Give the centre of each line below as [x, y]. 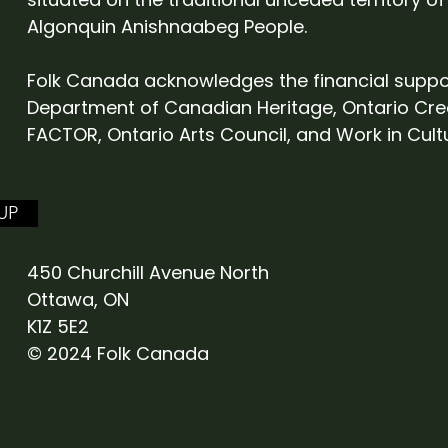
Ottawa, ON [84, 300]
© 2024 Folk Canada [118, 354]
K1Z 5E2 [58, 327]
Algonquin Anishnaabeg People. [167, 27]
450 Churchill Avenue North [154, 273]
